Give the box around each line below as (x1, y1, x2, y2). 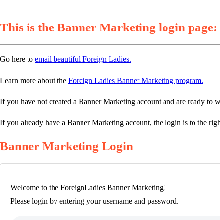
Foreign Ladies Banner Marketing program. (68, 76, 203, 84)
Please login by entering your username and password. (10, 197, 179, 205)
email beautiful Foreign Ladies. (35, 55, 131, 63)
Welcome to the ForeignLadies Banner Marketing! (10, 183, 166, 192)
